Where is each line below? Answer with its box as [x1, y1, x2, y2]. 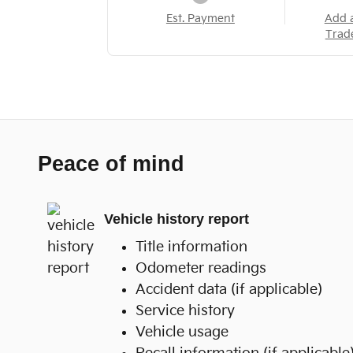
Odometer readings [136, 259, 266, 277]
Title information [136, 238, 247, 255]
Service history [136, 302, 235, 319]
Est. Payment [165, 12, 235, 25]
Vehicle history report [104, 211, 249, 227]
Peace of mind [38, 151, 184, 176]
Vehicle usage [136, 323, 229, 340]
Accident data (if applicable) [136, 281, 322, 298]
